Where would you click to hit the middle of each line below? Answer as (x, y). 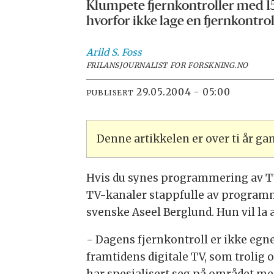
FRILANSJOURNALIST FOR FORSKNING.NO (167, 65)
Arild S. (102, 52)
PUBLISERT (110, 93)
